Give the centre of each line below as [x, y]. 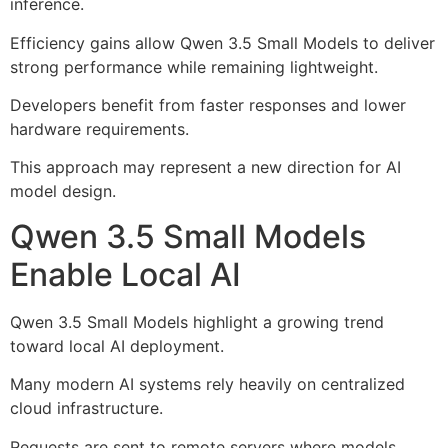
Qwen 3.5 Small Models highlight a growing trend [197, 321]
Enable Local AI [125, 274]
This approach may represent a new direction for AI [205, 167]
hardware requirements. [99, 129]
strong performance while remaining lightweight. [194, 66]
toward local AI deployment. [117, 345]
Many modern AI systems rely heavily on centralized [207, 384]
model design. [63, 191]
